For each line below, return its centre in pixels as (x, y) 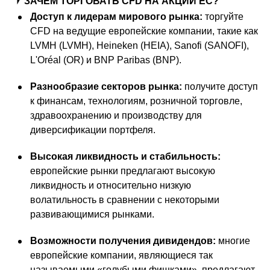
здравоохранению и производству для (116, 116)
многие (233, 241)
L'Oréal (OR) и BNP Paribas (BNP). (106, 60)
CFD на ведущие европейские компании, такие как (144, 31)
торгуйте (223, 17)
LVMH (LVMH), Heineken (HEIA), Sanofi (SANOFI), (140, 46)
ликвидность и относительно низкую (111, 186)
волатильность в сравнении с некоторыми (125, 200)
